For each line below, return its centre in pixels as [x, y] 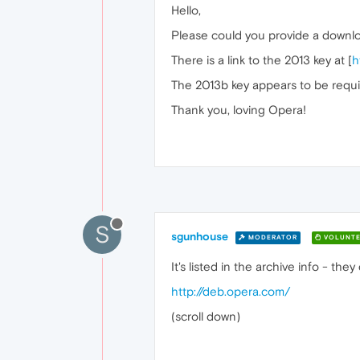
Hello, [186, 10]
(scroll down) [206, 316]
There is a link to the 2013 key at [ [262, 60]
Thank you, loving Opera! [239, 110]
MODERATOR [272, 237]
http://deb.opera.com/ [231, 291]
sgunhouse [200, 236]
